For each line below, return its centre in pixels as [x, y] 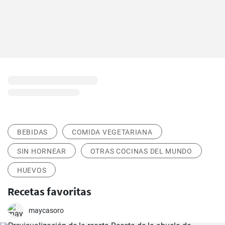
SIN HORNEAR [42, 151]
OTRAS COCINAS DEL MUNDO [141, 151]
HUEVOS [32, 171]
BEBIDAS [32, 132]
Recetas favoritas [49, 192]
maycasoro [46, 211]
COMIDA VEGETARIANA [112, 132]
